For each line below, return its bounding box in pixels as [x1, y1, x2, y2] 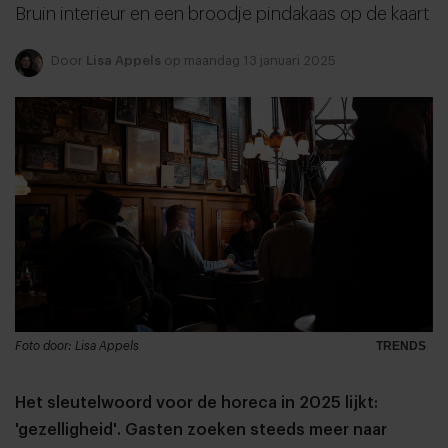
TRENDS [375, 339, 426, 354]
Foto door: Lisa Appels [15, 339, 139, 352]
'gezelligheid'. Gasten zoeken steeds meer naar [15, 421, 387, 438]
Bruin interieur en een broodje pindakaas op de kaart [15, 4, 429, 23]
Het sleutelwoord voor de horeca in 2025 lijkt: [15, 394, 378, 411]
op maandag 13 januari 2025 [161, 53, 336, 67]
